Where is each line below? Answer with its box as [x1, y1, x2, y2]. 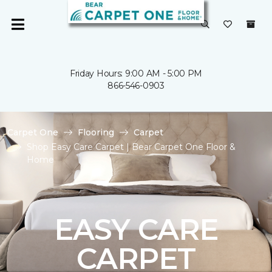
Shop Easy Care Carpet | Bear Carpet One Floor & [27, 141, 236, 152]
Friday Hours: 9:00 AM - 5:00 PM [69, 68, 203, 79]
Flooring [78, 127, 114, 138]
